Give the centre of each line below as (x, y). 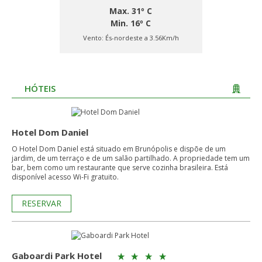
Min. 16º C (131, 23)
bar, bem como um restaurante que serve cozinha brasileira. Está (120, 168)
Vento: (94, 38)
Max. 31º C (131, 11)
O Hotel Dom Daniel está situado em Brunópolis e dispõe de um (119, 149)
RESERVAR (42, 203)
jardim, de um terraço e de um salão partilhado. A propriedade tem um (131, 158)
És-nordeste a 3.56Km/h (142, 38)
